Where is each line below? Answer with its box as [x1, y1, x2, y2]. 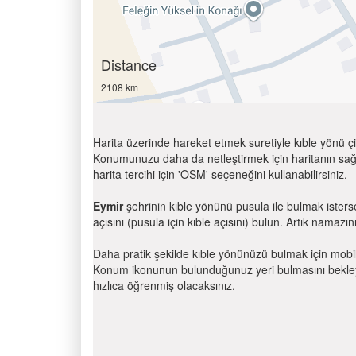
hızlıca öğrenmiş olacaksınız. [93, 277, 235, 293]
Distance [101, 54, 157, 75]
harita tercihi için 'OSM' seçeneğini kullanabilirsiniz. [93, 166, 347, 182]
